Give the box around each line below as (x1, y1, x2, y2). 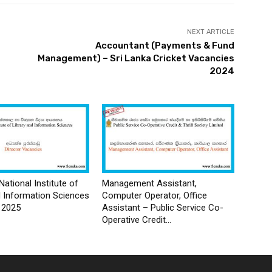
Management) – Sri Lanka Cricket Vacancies (37, 52, 234, 64)
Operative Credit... (102, 214, 171, 225)
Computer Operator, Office (102, 189, 207, 201)
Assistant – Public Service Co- (102, 202, 223, 213)
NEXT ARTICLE (186, 27, 234, 36)
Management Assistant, (102, 177, 197, 189)
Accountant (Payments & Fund (95, 39, 234, 51)
